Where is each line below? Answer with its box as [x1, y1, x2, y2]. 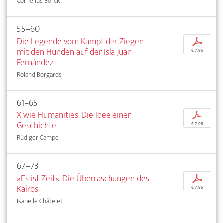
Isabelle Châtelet [17, 195, 63, 207]
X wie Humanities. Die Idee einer [17, 108, 131, 123]
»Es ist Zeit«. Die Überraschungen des [17, 171, 149, 187]
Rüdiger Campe [17, 132, 59, 144]
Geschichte [17, 118, 56, 134]
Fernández [17, 55, 53, 71]
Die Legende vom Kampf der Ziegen [17, 34, 144, 50]
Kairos [17, 181, 38, 197]
